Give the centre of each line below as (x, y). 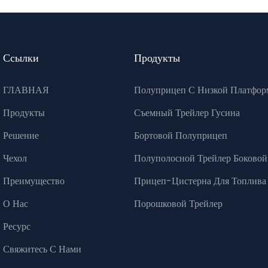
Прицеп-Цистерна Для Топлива (200, 181)
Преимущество (34, 181)
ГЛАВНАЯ (26, 90)
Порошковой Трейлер (178, 204)
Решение (21, 136)
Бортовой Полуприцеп (181, 136)
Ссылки (21, 59)
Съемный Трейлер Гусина (187, 113)
